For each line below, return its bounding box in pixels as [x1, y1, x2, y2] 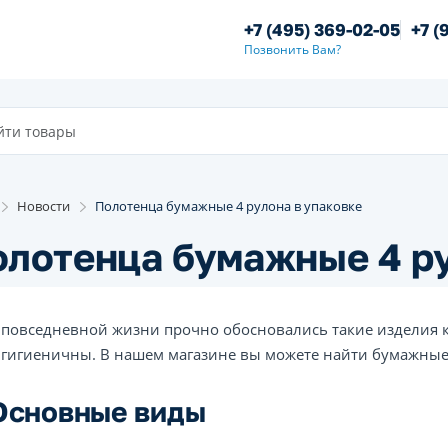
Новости [17, 197, 70, 215]
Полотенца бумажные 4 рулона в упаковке [95, 197, 362, 215]
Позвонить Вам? [244, 41, 341, 58]
